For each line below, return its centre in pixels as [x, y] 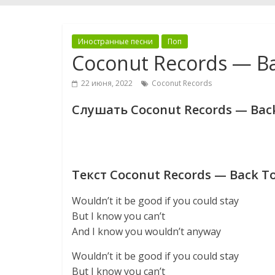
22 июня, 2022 [107, 83]
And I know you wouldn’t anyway [146, 231]
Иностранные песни [115, 41]
